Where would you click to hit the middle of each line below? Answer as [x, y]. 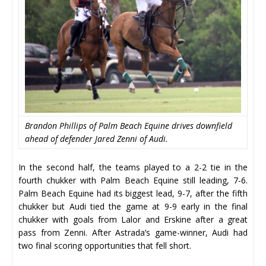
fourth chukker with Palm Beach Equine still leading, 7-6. [133, 180]
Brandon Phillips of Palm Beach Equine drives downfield [129, 125]
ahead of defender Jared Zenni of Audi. [96, 138]
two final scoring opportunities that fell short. [106, 245]
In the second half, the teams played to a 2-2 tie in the [133, 167]
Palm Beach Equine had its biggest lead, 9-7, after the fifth [133, 193]
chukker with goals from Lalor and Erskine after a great [133, 219]
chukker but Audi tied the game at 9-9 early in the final [133, 206]
